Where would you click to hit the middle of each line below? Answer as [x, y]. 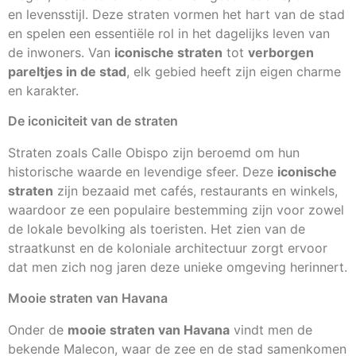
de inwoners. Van [61, 52]
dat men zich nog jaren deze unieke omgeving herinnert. [178, 267]
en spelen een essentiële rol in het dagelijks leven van [169, 33]
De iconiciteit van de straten [93, 121]
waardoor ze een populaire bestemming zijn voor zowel [176, 210]
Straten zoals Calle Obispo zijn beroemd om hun [154, 153]
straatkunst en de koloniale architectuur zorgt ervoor [168, 248]
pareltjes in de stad [67, 71]
